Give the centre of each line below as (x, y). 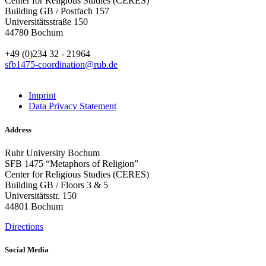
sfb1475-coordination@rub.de (61, 65)
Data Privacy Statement (72, 106)
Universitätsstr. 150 (41, 195)
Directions (24, 226)
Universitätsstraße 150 (46, 22)
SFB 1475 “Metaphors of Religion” (72, 163)
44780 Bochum (34, 33)
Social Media (27, 249)
